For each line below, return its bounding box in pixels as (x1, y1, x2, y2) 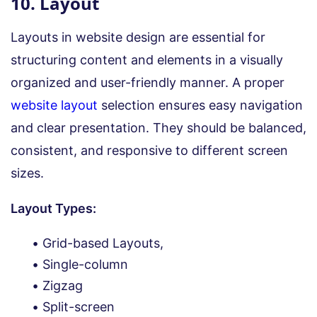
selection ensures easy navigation (98, 97, 303, 113)
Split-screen (42, 299, 115, 314)
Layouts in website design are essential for (11, 29, 265, 45)
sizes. (11, 165, 44, 180)
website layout (11, 97, 98, 113)
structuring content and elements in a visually (11, 52, 283, 67)
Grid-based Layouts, (42, 235, 167, 250)
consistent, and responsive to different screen (11, 142, 288, 158)
